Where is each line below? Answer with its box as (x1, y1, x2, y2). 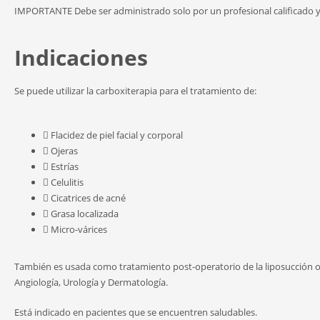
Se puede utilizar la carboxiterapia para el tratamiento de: (14, 84, 256, 97)
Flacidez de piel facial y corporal (51, 129, 183, 141)
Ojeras (51, 144, 78, 157)
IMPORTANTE (14, 4, 72, 17)
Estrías (51, 160, 79, 173)
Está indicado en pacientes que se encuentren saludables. (14, 306, 257, 319)
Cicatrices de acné (51, 191, 126, 204)
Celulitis (51, 176, 84, 189)
